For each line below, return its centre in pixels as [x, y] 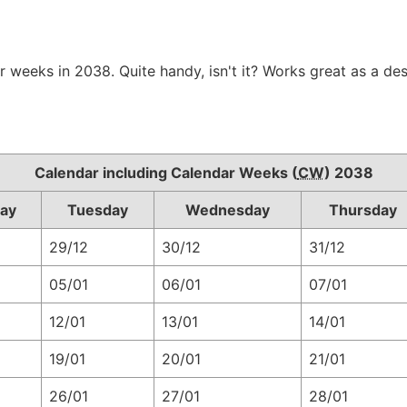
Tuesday [98, 210]
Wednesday [228, 210]
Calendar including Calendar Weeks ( [166, 173]
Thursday [363, 210]
